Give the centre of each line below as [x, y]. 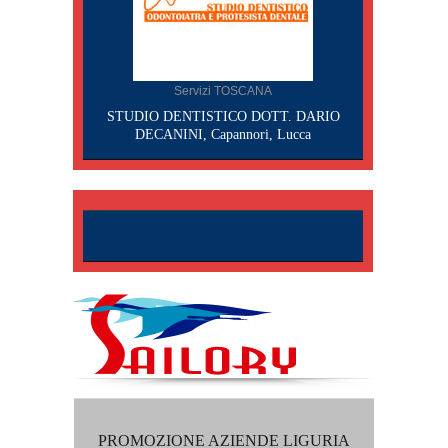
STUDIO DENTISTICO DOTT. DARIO [223, 116]
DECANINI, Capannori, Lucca [223, 134]
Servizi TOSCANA [223, 91]
